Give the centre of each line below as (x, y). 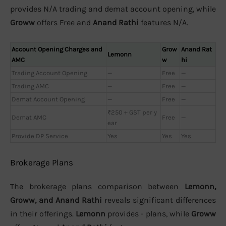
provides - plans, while (148, 214)
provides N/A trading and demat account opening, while (113, 9)
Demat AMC (29, 117)
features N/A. (163, 23)
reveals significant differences (159, 200)
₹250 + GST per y (132, 112)
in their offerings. (43, 214)
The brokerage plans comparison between (97, 187)
